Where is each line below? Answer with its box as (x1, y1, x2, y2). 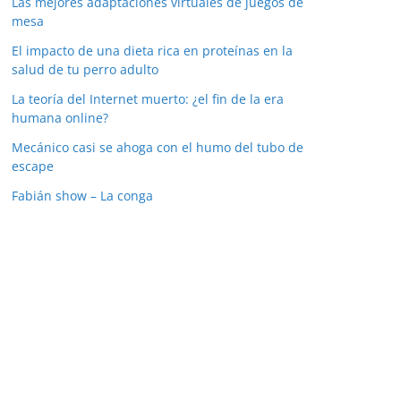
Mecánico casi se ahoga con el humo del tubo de (12, 139, 303, 157)
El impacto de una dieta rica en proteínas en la (12, 42, 293, 60)
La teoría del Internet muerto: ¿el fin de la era (12, 90, 284, 108)
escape (12, 158, 54, 175)
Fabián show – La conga (12, 187, 153, 205)
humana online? (12, 109, 108, 127)
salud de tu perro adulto (12, 61, 158, 79)
